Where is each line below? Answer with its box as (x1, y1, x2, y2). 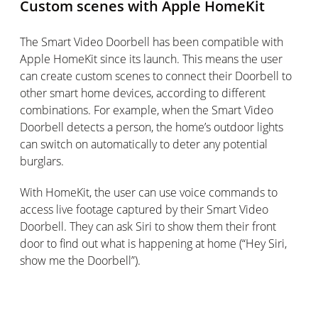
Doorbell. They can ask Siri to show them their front (20, 219, 276, 234)
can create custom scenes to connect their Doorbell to (20, 68, 292, 84)
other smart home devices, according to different (20, 85, 265, 101)
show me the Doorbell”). (20, 253, 141, 268)
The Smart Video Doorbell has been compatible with (20, 34, 283, 50)
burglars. (20, 153, 64, 169)
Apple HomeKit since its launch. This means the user (20, 51, 283, 67)
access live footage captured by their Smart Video (20, 202, 268, 217)
